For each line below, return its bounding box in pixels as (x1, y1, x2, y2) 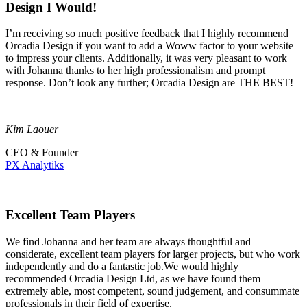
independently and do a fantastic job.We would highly (5, 260, 238, 272)
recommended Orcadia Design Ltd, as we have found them (5, 272, 260, 284)
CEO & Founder (5, 147, 78, 159)
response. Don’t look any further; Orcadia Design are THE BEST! (5, 77, 293, 89)
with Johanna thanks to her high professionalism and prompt (5, 64, 265, 77)
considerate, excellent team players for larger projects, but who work (5, 247, 300, 260)
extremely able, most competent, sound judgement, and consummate (5, 284, 299, 297)
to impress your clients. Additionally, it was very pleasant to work (5, 52, 287, 64)
